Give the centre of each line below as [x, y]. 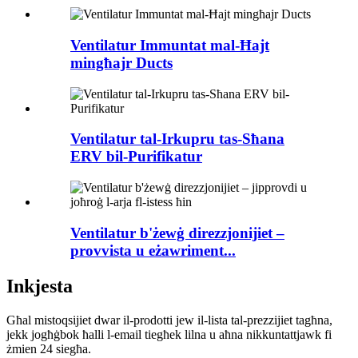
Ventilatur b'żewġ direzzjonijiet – [177, 233]
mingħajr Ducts [121, 62]
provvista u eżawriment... [153, 250]
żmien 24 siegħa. [49, 348]
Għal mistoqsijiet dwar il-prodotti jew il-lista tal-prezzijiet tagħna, [169, 320]
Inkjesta [40, 286]
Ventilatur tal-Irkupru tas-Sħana [177, 139]
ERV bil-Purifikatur [136, 157]
